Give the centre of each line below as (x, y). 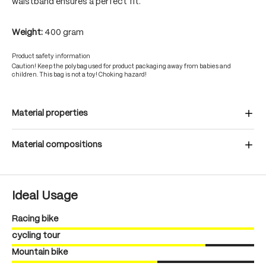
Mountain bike (40, 252)
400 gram (64, 33)
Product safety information (51, 56)
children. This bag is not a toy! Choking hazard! (79, 75)
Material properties (50, 113)
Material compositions (57, 145)
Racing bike (35, 219)
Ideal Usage (45, 196)
